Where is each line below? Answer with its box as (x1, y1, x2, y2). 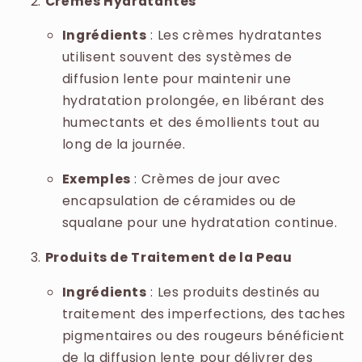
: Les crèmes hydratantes (146, 26, 322, 45)
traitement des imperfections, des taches (61, 304, 346, 323)
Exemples (61, 170, 131, 189)
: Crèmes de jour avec (130, 170, 281, 189)
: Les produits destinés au (146, 282, 320, 301)
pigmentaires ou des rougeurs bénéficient (61, 326, 345, 345)
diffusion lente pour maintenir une (61, 69, 292, 89)
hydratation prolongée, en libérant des (61, 91, 325, 111)
